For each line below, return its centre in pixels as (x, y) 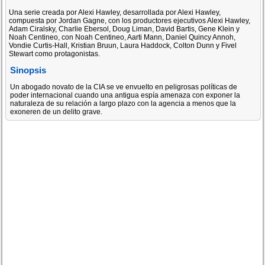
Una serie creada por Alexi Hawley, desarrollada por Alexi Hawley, (115, 12)
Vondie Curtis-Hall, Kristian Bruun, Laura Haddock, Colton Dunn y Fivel (123, 46)
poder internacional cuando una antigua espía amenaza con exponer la (125, 95)
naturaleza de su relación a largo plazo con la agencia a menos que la (123, 103)
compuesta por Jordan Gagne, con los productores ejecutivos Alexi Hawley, (130, 21)
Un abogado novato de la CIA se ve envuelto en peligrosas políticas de (124, 87)
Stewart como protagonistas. (55, 54)
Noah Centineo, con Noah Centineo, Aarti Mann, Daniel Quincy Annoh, (122, 37)
